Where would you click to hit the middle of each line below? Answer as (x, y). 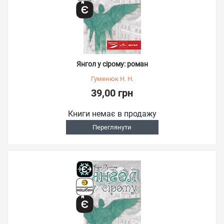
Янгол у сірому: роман (112, 64)
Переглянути (112, 127)
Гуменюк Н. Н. (112, 79)
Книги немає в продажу (112, 114)
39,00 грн (112, 93)
